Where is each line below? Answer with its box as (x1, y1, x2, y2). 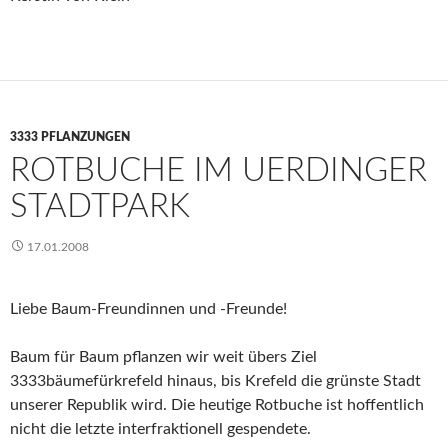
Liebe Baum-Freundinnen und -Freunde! (10, 301, 287, 317)
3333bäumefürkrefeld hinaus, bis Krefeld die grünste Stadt (10, 373, 421, 389)
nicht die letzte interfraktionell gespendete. (10, 421, 311, 437)
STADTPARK (10, 190, 190, 223)
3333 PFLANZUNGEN (10, 131, 130, 143)
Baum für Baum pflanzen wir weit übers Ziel (10, 349, 317, 365)
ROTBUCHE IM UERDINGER (10, 154, 427, 187)
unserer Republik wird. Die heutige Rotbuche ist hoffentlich (10, 397, 424, 413)
